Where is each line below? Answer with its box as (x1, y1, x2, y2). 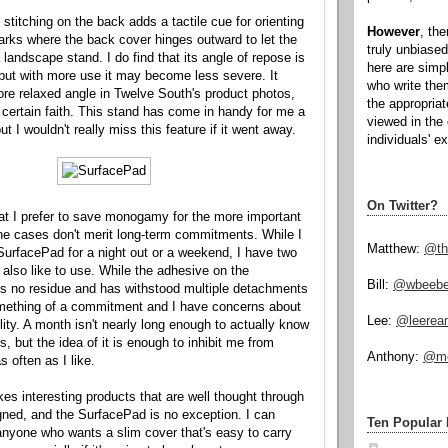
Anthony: (367, 350, 423, 365)
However (367, 25, 420, 40)
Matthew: (367, 242, 424, 257)
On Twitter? (367, 198, 438, 213)
